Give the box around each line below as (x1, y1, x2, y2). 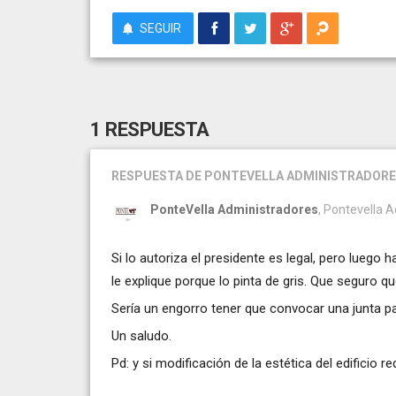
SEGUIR (140, 20, 181, 35)
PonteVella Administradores (150, 202, 318, 217)
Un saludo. (111, 327, 171, 344)
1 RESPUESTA (90, 118, 209, 141)
